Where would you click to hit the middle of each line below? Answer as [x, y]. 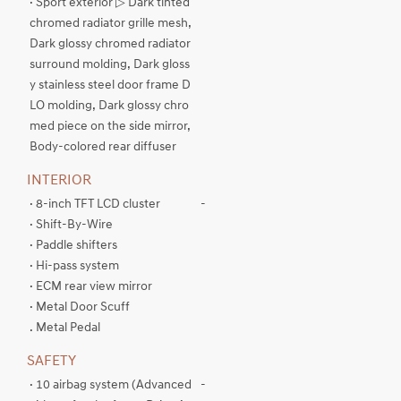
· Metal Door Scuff [80, 307]
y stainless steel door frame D [110, 85]
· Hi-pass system [74, 266]
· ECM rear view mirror [91, 287]
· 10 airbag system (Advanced [111, 385]
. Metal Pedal [65, 328]
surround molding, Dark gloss [110, 65]
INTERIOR [59, 181]
